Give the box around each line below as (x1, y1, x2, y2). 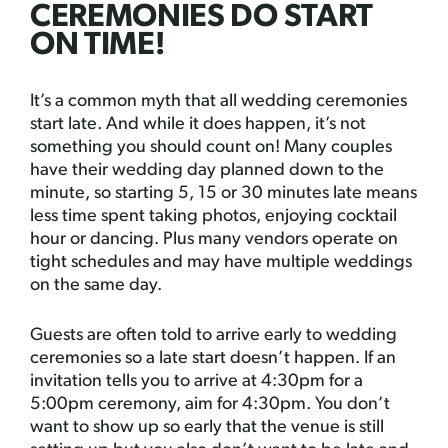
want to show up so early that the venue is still (30, 418, 384, 437)
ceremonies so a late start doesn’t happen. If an (30, 349, 396, 368)
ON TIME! (30, 30, 165, 62)
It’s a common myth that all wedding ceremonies (30, 92, 407, 111)
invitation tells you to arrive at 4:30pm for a (30, 372, 363, 391)
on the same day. (30, 276, 162, 295)
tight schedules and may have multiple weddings (30, 253, 412, 272)
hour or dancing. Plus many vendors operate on (30, 230, 398, 249)
